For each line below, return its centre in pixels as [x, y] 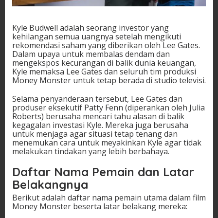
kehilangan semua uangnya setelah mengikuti [97, 37]
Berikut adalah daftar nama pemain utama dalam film [109, 198]
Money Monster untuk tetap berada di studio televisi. [109, 81]
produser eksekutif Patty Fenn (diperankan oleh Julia [109, 108]
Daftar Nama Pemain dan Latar [103, 172]
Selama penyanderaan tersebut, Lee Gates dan [97, 99]
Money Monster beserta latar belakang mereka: [100, 207]
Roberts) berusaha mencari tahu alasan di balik [98, 117]
